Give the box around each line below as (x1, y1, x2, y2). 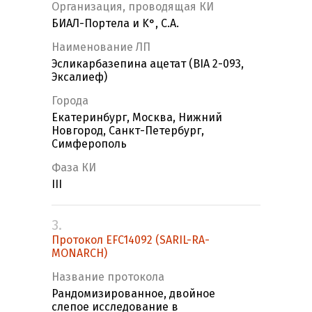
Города (52, 94, 88, 108)
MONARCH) (52, 247, 107, 260)
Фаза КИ (52, 161, 96, 175)
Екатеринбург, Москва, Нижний (52, 111, 222, 125)
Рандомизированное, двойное (52, 287, 215, 301)
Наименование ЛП (52, 40, 150, 54)
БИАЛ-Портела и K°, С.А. (52, 17, 179, 31)
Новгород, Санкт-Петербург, (52, 124, 204, 138)
